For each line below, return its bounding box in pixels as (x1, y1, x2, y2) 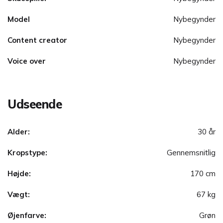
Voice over (7, 56, 46, 66)
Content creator (7, 35, 67, 45)
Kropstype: (7, 148, 47, 158)
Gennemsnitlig (167, 148, 216, 158)
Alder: (7, 127, 30, 137)
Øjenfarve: (7, 211, 46, 221)
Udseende (7, 97, 62, 112)
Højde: (7, 169, 31, 179)
